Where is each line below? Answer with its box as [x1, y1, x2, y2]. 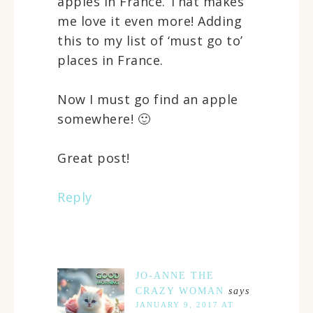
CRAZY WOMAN [136, 285, 224, 296]
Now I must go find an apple [57, 90, 238, 108]
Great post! [57, 149, 130, 166]
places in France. [57, 51, 163, 68]
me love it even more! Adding [57, 12, 242, 29]
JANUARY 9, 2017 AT [136, 300, 234, 309]
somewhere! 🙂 [57, 110, 150, 127]
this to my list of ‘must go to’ [57, 31, 243, 49]
